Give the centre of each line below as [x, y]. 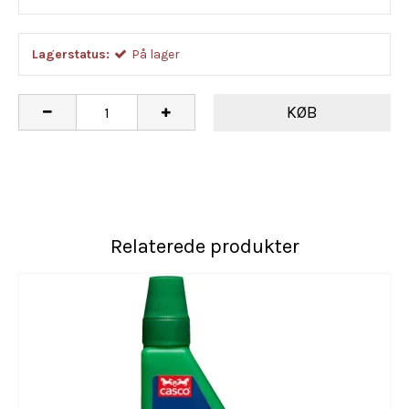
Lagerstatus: [71, 54]
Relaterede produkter [204, 246]
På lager [156, 54]
